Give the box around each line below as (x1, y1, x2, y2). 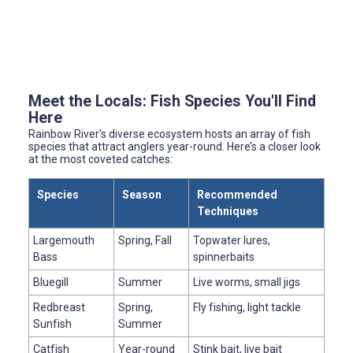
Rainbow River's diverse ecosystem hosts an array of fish (28, 127, 310, 140)
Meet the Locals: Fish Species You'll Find (28, 91, 316, 110)
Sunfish (33, 317, 72, 330)
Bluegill (33, 275, 69, 288)
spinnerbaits (193, 250, 255, 263)
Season (122, 188, 162, 201)
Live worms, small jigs (193, 275, 300, 288)
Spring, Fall (118, 233, 172, 247)
